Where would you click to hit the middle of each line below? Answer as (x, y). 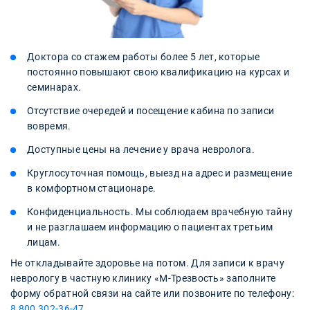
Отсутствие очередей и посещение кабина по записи (151, 111)
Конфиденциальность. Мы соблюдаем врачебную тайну (160, 212)
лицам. (44, 243)
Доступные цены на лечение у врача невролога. (141, 150)
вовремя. (49, 126)
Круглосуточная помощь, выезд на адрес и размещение (160, 173)
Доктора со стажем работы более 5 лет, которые (144, 57)
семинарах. (54, 88)
